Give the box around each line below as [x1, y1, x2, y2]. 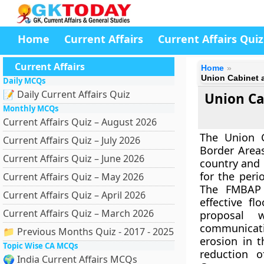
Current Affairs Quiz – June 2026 [3, 152, 144, 165]
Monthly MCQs [3, 103, 58, 114]
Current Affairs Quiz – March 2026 [3, 207, 154, 220]
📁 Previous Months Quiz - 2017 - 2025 [3, 225, 174, 238]
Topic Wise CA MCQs [3, 240, 78, 251]
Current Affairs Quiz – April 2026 [3, 189, 146, 202]
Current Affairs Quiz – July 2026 [3, 134, 140, 147]
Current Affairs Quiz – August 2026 [3, 115, 157, 128]
